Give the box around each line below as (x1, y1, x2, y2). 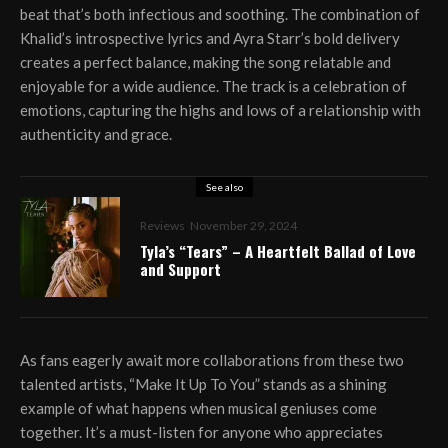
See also (205, 181, 243, 194)
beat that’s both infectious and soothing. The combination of (20, 5, 420, 24)
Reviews (140, 218, 185, 234)
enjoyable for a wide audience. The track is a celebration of (20, 77, 407, 96)
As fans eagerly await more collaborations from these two (20, 351, 404, 370)
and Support (140, 258, 221, 281)
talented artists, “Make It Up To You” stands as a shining (20, 375, 387, 394)
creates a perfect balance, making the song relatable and (20, 53, 391, 72)
